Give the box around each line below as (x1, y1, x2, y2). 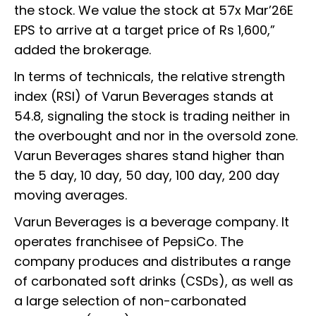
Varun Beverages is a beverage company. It (14, 212, 289, 231)
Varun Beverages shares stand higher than (14, 146, 284, 164)
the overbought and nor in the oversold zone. (14, 126, 298, 145)
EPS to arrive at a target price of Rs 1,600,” (14, 20, 275, 39)
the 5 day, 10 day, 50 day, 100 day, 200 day (14, 166, 279, 184)
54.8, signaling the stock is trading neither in (14, 107, 290, 125)
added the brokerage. (14, 40, 151, 59)
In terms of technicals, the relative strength (14, 67, 285, 85)
